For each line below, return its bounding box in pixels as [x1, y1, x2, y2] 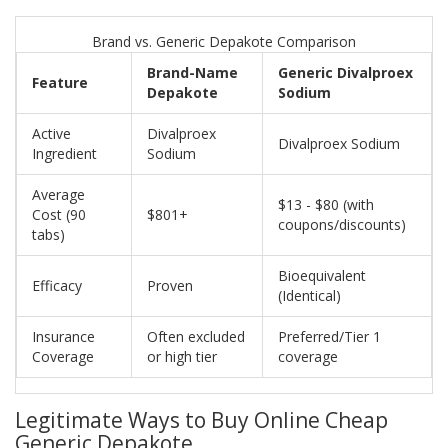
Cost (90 [32, 205, 86, 225]
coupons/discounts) [278, 215, 406, 235]
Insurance [32, 327, 95, 347]
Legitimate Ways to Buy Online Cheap [15, 406, 388, 435]
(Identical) [278, 286, 341, 306]
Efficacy [32, 276, 82, 296]
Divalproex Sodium [278, 134, 400, 154]
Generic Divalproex [278, 63, 413, 83]
